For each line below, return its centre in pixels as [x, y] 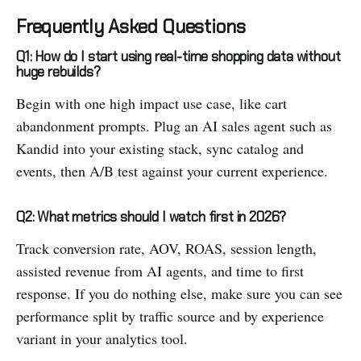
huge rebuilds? [58, 72]
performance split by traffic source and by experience [170, 316]
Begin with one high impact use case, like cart [151, 104]
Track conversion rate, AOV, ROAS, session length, [166, 249]
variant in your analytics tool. [102, 339]
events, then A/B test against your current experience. [172, 171]
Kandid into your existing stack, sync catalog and [160, 149]
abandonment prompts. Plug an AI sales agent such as [174, 126]
